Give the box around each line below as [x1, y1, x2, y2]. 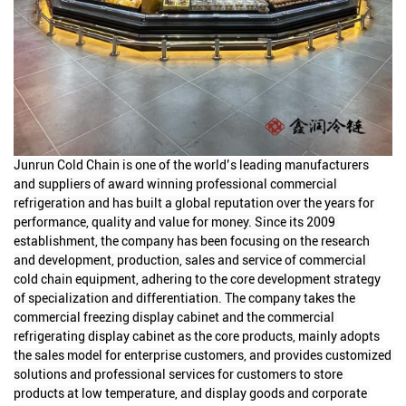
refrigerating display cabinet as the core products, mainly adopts [14, 328, 380, 343]
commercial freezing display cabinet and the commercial [14, 309, 334, 324]
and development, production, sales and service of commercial [14, 252, 366, 267]
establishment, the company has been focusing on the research [14, 233, 370, 248]
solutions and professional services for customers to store [14, 366, 343, 382]
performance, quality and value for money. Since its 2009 [14, 214, 335, 229]
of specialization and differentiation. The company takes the [14, 290, 355, 305]
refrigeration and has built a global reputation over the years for [14, 195, 374, 210]
